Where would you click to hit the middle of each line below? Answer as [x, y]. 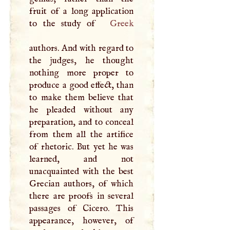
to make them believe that [82, 97]
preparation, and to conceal [82, 122]
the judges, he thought [82, 60]
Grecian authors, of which [82, 184]
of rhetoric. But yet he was [82, 147]
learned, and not [82, 159]
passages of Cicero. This [82, 208]
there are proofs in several [82, 196]
